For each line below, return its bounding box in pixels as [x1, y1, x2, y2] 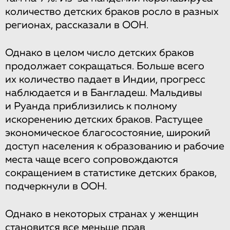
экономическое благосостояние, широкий [5, 127, 210, 138]
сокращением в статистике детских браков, [5, 167, 217, 178]
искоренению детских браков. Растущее [5, 114, 203, 125]
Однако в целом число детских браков [5, 47, 194, 58]
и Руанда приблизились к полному [5, 101, 177, 111]
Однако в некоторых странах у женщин [5, 208, 199, 219]
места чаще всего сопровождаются [5, 154, 178, 165]
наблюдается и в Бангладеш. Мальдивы [5, 87, 202, 98]
